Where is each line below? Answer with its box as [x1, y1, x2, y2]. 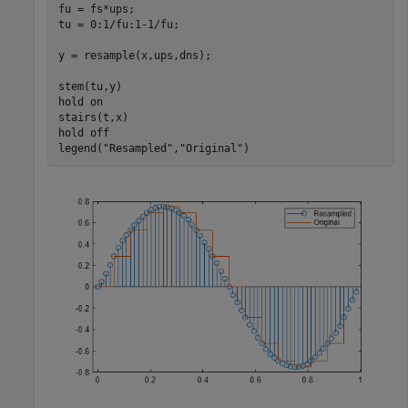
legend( [57, 141, 103, 155]
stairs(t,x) [57, 110, 128, 124]
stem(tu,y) [57, 79, 122, 93]
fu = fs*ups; [57, 2, 135, 15]
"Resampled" [102, 141, 173, 155]
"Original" [178, 141, 243, 155]
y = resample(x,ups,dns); [57, 48, 211, 62]
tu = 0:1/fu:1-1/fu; [57, 17, 179, 31]
